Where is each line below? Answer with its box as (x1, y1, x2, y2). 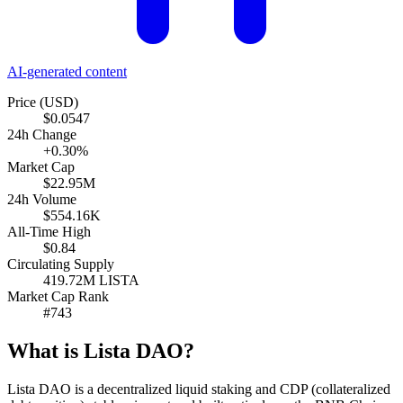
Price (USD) (7, 94, 78, 110)
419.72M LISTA (43, 272, 139, 288)
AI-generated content (7, 63, 127, 79)
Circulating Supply (7, 255, 114, 272)
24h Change (7, 126, 76, 142)
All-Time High (7, 223, 91, 239)
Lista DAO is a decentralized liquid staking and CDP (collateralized (7, 381, 390, 397)
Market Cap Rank (7, 288, 109, 304)
